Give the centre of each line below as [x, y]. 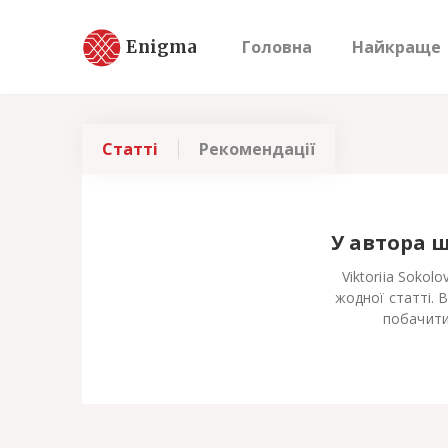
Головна [277, 47]
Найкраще [396, 47]
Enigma [162, 46]
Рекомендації [257, 149]
